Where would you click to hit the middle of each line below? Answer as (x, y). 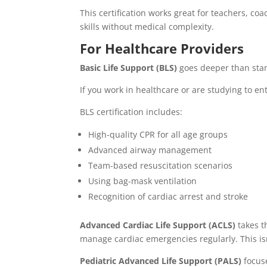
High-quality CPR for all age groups (158, 135)
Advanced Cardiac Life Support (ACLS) (158, 225)
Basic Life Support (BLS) (129, 68)
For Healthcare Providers (162, 49)
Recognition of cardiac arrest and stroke (168, 197)
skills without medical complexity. (147, 27)
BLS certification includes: (131, 112)
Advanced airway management (150, 150)
